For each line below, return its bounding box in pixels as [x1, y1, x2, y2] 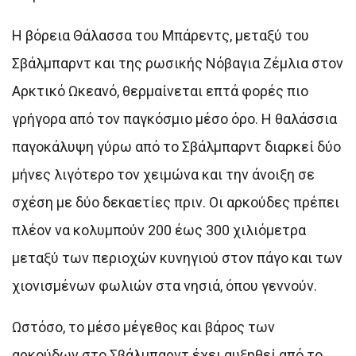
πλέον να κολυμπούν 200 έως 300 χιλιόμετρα [12, 221, 306, 238]
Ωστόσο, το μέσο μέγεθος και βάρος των [12, 318, 275, 335]
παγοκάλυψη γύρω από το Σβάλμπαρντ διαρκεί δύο [12, 137, 341, 155]
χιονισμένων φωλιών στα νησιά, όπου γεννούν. [12, 277, 317, 294]
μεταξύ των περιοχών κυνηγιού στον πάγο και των [12, 249, 342, 266]
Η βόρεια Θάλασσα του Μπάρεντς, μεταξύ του [12, 26, 309, 44]
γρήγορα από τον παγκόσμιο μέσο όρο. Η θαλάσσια [12, 110, 337, 127]
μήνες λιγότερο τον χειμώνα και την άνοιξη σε [12, 165, 315, 183]
